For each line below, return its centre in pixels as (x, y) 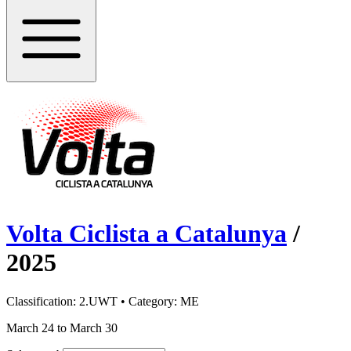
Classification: (43, 301)
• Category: (149, 301)
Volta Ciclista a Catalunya (147, 234)
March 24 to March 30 (62, 327)
